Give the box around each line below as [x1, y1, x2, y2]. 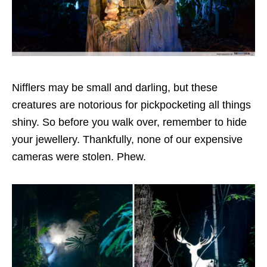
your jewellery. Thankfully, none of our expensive [12, 133, 243, 146]
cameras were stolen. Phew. [12, 151, 149, 163]
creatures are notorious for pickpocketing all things [12, 99, 251, 111]
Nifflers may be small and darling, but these [12, 82, 218, 94]
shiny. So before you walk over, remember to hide [12, 116, 247, 129]
